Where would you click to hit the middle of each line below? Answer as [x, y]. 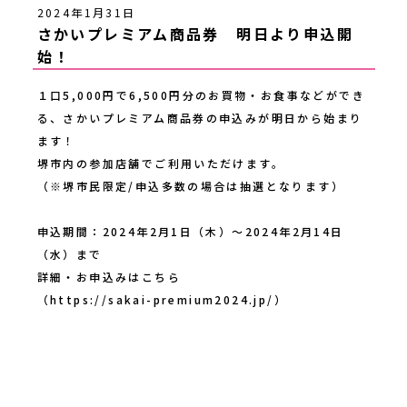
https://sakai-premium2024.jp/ [162, 299]
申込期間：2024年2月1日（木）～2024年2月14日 [190, 231]
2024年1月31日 [86, 12]
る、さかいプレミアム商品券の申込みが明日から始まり [200, 117]
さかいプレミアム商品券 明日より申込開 [195, 33]
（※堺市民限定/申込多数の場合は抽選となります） [191, 185]
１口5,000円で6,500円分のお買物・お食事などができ [201, 94]
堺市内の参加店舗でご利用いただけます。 [161, 163]
